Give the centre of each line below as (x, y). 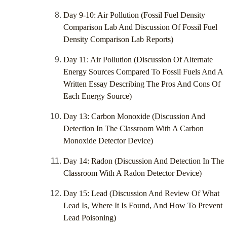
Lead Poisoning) (90, 218)
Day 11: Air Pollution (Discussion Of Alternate (138, 60)
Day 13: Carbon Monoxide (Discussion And (134, 117)
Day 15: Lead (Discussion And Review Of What (141, 194)
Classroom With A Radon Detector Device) (133, 173)
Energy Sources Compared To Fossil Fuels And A (143, 72)
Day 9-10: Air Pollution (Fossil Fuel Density (134, 15)
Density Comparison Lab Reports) (118, 40)
